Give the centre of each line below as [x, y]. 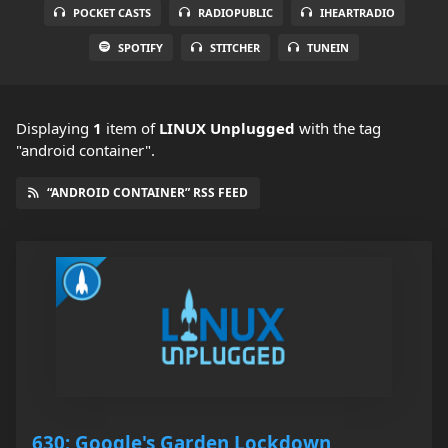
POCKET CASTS [111, 13]
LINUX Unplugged [227, 128]
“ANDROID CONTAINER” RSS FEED [147, 193]
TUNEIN [328, 48]
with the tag [338, 128]
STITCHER [235, 48]
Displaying [54, 128]
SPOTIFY [140, 48]
